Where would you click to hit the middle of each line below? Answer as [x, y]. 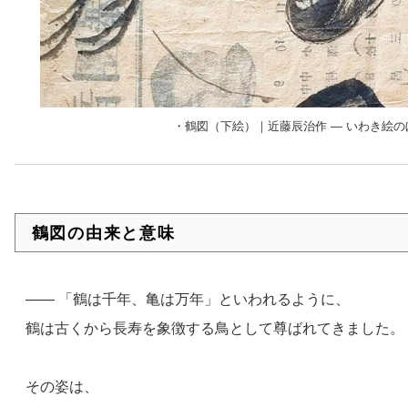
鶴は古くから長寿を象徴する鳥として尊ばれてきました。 [214, 328]
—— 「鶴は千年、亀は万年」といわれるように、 [187, 299]
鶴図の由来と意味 [103, 233]
